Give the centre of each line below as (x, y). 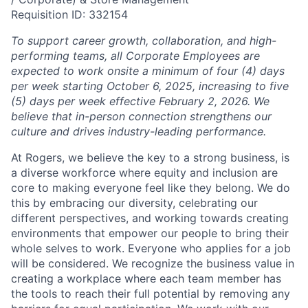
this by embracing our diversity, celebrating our (134, 203)
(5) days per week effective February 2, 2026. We (140, 101)
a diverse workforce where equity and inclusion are (144, 173)
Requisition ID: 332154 (69, 15)
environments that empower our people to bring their (150, 233)
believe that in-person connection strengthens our (141, 117)
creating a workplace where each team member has (146, 279)
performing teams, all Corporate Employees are (135, 56)
